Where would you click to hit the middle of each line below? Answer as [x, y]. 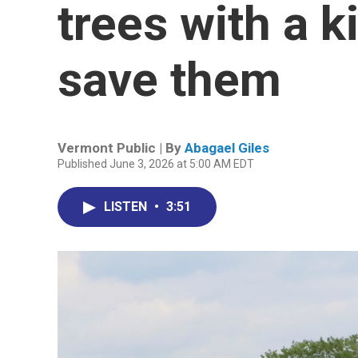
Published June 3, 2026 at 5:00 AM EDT [156, 164]
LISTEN [127, 207]
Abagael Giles [227, 148]
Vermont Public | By [121, 148]
